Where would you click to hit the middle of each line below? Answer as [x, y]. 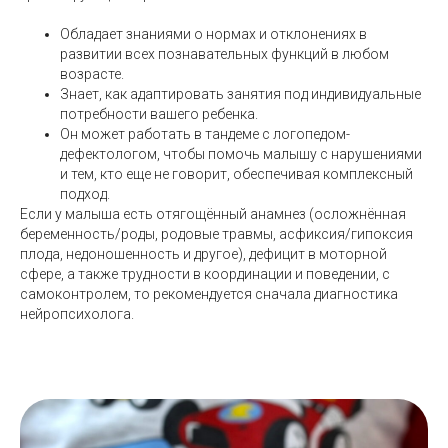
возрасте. [92, 74]
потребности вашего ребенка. [159, 114]
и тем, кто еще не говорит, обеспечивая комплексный [236, 174]
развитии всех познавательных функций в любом [224, 54]
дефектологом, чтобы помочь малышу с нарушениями [241, 154]
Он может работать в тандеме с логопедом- [205, 134]
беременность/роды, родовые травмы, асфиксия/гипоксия [216, 234]
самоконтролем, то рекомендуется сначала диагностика [209, 294]
